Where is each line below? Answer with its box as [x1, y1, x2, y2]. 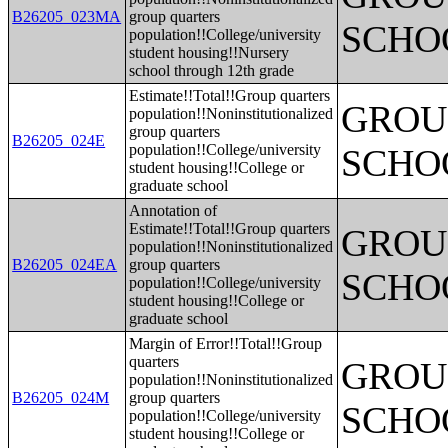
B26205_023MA [12, 8, 122, 25]
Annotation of [129, 202, 218, 219]
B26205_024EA [12, 256, 118, 273]
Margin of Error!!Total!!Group [129, 335, 323, 352]
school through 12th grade [129, 62, 295, 79]
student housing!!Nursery [129, 44, 290, 61]
